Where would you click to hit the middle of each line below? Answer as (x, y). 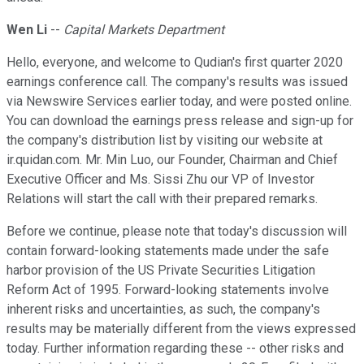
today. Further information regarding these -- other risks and (175, 349)
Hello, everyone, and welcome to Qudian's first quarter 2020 (175, 63)
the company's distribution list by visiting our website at (165, 141)
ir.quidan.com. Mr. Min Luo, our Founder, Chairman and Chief (172, 160)
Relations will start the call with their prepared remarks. (162, 199)
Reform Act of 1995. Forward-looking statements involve (168, 290)
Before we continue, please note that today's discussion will (177, 232)
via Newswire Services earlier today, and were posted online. (179, 102)
